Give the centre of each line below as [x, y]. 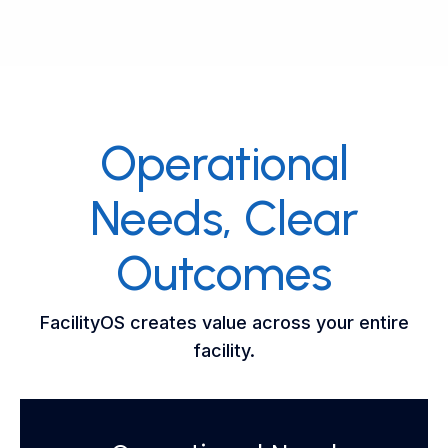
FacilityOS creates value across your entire [224, 322]
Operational [224, 162]
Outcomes [224, 272]
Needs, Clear [224, 217]
